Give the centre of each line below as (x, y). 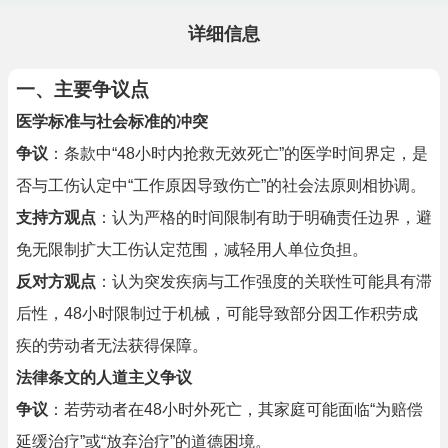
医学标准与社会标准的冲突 (112, 121)
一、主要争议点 (82, 89)
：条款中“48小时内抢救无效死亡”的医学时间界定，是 (238, 153)
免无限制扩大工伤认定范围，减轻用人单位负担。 (192, 249)
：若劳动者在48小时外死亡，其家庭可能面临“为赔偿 (235, 409)
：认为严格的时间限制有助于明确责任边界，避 (264, 217)
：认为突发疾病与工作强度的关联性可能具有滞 (264, 281)
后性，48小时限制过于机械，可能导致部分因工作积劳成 (217, 313)
